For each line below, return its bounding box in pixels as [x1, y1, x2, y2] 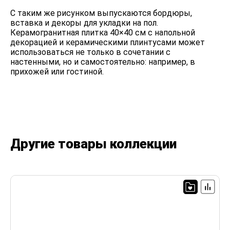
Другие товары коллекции [10, 136, 177, 151]
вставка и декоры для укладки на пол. [10, 18, 158, 28]
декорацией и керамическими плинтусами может [10, 37, 205, 47]
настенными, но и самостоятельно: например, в [10, 57, 195, 67]
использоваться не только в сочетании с [10, 47, 170, 57]
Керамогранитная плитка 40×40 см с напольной [10, 28, 195, 37]
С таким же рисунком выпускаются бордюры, [10, 8, 192, 18]
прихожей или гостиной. [10, 67, 104, 76]
